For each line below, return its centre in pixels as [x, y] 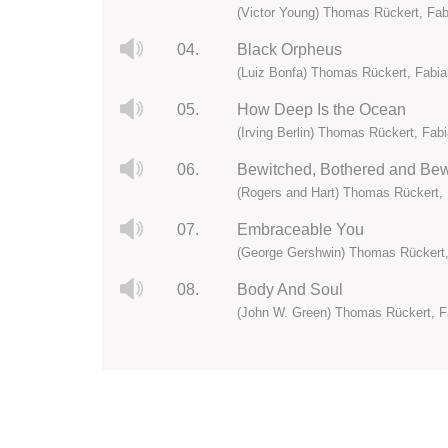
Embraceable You [300, 230]
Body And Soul [289, 290]
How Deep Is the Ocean [321, 110]
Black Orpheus [289, 50]
